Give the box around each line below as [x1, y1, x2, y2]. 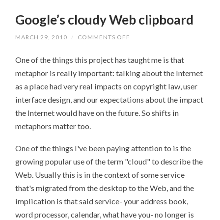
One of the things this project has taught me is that [15, 55, 185, 65]
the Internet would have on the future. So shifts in [15, 108, 179, 118]
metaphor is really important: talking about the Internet [15, 68, 203, 78]
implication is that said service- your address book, [15, 196, 189, 206]
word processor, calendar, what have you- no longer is [15, 209, 194, 219]
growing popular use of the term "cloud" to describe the [15, 156, 203, 166]
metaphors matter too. [15, 121, 91, 131]
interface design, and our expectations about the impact [15, 95, 204, 105]
